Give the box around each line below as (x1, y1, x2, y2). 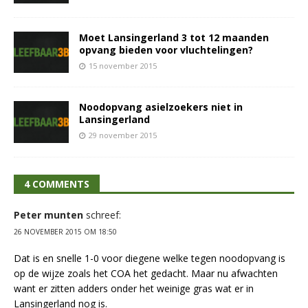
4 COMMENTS (24, 177, 89, 190)
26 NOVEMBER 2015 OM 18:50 (14, 226, 117, 236)
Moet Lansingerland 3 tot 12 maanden (79, 31, 269, 45)
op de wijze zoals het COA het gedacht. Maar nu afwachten (14, 266, 278, 280)
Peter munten (14, 208, 83, 221)
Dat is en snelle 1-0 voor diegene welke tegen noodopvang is (14, 251, 285, 265)
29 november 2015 (89, 130, 157, 141)
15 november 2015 (89, 60, 157, 71)
